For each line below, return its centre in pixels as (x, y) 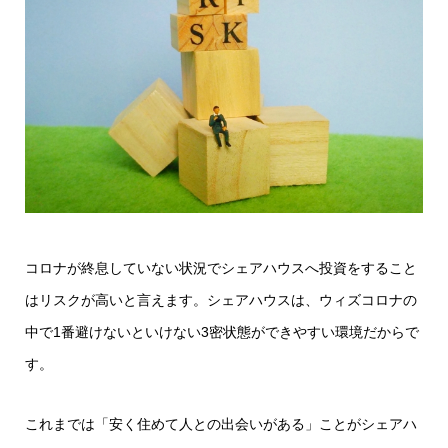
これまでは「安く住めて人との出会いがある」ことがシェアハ (221, 424)
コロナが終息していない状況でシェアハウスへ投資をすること (221, 268)
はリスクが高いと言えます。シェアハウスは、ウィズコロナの (221, 300)
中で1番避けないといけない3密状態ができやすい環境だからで (222, 332)
